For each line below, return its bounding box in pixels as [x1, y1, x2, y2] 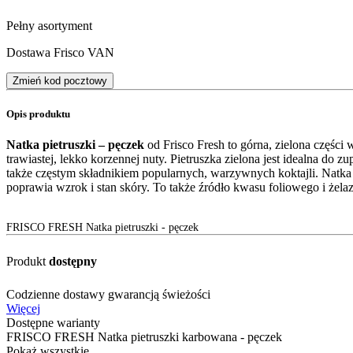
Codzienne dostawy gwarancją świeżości [6, 288, 210, 302]
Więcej [6, 302, 40, 316]
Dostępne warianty [6, 316, 100, 330]
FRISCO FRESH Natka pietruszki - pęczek [6, 221, 199, 234]
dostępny [49, 255, 97, 269]
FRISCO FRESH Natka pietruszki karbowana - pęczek [6, 330, 282, 344]
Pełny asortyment [6, 18, 92, 32]
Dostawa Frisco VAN [6, 45, 114, 59]
